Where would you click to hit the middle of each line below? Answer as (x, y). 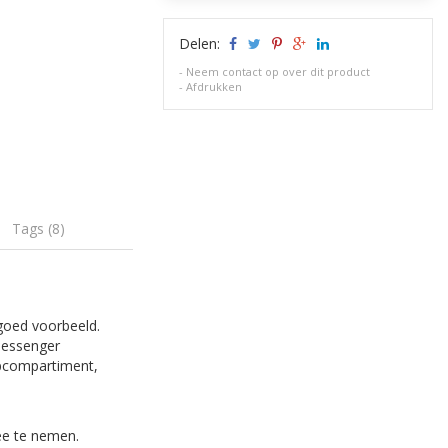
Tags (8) (39, 228)
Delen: (202, 43)
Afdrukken (214, 86)
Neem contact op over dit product (278, 71)
